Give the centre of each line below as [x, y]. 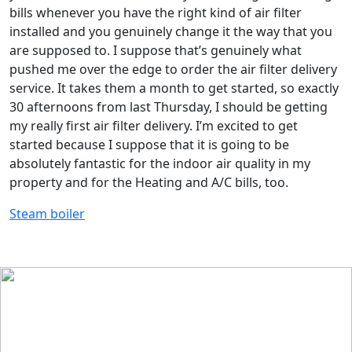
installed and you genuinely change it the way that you [171, 31]
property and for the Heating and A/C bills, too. [149, 182]
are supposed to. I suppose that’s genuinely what [156, 50]
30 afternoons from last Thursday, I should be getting [169, 107]
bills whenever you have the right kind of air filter [156, 13]
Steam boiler [47, 214]
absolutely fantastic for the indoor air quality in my [160, 163]
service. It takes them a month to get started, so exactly [174, 88]
